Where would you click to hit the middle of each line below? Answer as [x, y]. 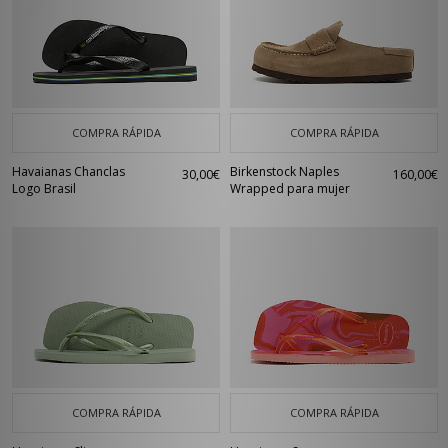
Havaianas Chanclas [68, 171]
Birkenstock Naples [284, 171]
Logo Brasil [44, 188]
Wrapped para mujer [290, 188]
